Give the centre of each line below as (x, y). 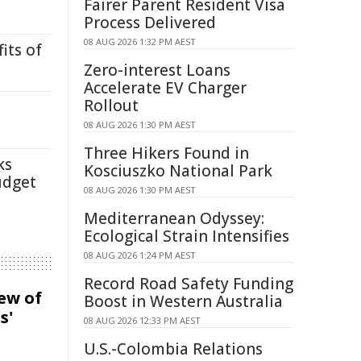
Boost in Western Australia (183, 301)
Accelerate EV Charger (165, 88)
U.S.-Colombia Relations (173, 349)
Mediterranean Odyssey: (174, 218)
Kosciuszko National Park (178, 171)
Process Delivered (150, 23)
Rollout (111, 106)
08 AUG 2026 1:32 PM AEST (140, 41)
